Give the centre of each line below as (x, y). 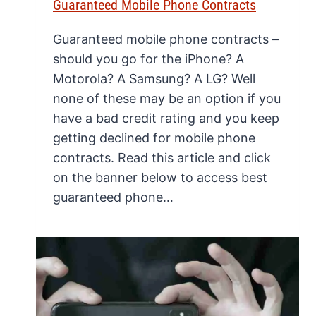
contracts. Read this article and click (162, 157)
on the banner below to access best (160, 177)
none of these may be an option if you (167, 98)
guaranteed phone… (113, 197)
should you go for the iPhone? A (148, 59)
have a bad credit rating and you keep (166, 118)
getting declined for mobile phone (154, 138)
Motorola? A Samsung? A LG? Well (154, 78)
